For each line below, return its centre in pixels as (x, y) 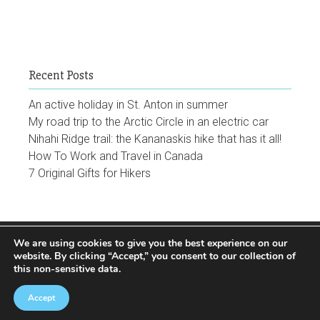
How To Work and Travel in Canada (116, 156)
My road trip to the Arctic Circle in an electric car (149, 122)
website (31, 256)
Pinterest (264, 250)
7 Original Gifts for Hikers (90, 174)
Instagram (155, 250)
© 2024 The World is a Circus (160, 305)
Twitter (187, 250)
